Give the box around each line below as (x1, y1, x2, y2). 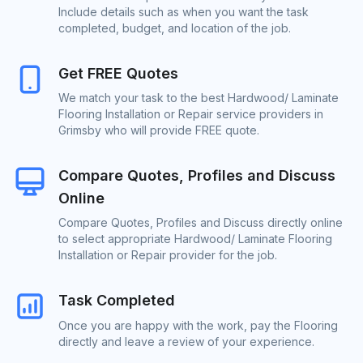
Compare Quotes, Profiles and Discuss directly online (58, 216, 343, 230)
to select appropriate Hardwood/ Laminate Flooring (58, 232, 332, 246)
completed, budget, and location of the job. (58, 20, 291, 35)
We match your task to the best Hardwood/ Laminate (58, 91, 339, 105)
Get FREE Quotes (58, 64, 178, 82)
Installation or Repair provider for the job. (58, 248, 277, 263)
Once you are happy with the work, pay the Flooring (58, 318, 338, 332)
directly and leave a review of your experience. (58, 334, 314, 348)
